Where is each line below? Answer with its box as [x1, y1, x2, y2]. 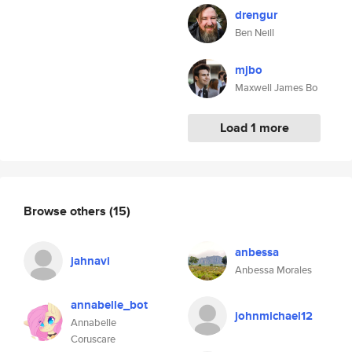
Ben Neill [235, 25, 274, 40]
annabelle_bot [71, 296, 148, 313]
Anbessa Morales [235, 262, 312, 277]
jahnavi [71, 252, 110, 269]
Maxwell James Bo [235, 80, 317, 95]
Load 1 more [219, 119, 289, 137]
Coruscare [71, 332, 115, 346]
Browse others [24, 201, 109, 220]
